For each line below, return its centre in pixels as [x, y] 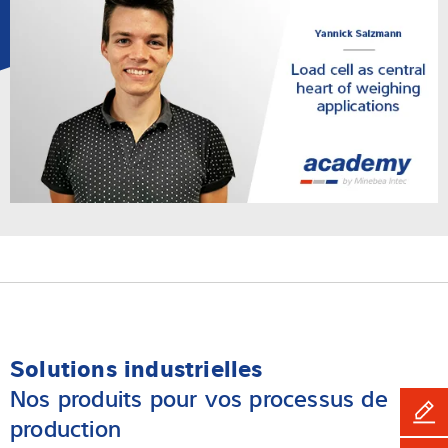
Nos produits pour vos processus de [199, 396]
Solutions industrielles [136, 366]
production [65, 426]
